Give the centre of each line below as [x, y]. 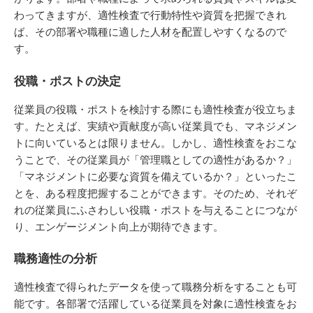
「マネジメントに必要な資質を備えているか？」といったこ [155, 176]
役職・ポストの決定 [67, 81]
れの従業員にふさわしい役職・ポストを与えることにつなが [155, 210]
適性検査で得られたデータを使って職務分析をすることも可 [155, 287]
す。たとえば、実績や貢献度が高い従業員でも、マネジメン [155, 126]
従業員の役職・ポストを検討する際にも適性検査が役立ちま [155, 109]
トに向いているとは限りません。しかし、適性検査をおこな [155, 143]
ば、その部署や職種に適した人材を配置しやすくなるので [150, 31]
